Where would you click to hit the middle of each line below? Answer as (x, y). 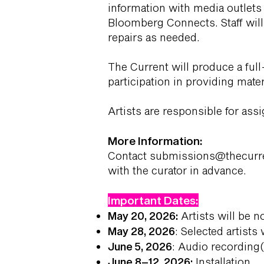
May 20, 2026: (143, 216)
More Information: (155, 141)
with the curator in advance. (177, 170)
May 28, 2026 (141, 231)
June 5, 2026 (140, 246)
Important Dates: (153, 200)
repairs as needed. (154, 37)
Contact (129, 156)
